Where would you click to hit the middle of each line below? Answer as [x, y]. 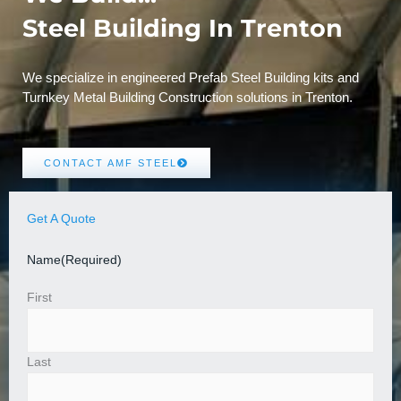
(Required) [91, 260]
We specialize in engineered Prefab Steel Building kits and [191, 77]
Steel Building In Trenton [183, 28]
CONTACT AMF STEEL [111, 162]
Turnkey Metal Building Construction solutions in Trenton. [188, 97]
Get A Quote [61, 218]
